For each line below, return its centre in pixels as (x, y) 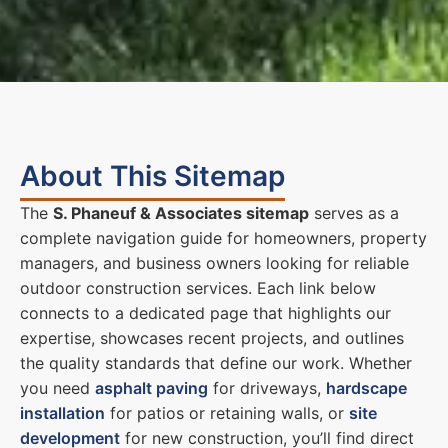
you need (57, 387)
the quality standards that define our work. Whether (216, 362)
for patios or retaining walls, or (227, 412)
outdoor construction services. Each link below (198, 287)
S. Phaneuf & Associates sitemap (181, 212)
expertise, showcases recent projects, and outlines (212, 337)
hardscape (366, 387)
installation (62, 412)
